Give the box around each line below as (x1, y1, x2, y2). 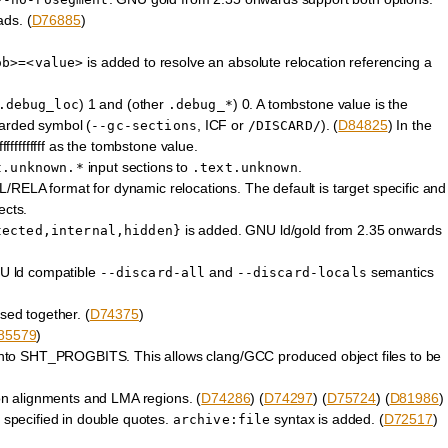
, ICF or (196, 117, 248, 134)
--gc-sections (91, 118, 197, 134)
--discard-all (99, 265, 206, 281)
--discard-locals (236, 265, 367, 281)
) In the (387, 117, 432, 134)
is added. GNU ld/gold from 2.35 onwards (181, 222, 442, 239)
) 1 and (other (78, 96, 168, 113)
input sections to (83, 159, 192, 176)
